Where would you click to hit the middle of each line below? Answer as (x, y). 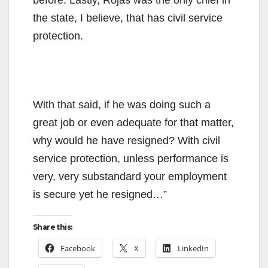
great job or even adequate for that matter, (133, 122)
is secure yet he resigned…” (100, 194)
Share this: (53, 227)
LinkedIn (193, 248)
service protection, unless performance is (131, 158)
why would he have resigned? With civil (127, 140)
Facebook (78, 248)
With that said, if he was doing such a (122, 104)
